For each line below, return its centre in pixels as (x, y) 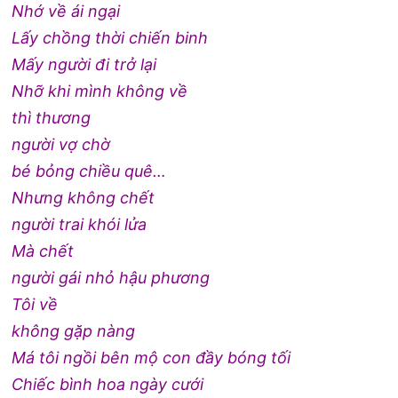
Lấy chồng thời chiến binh (110, 37)
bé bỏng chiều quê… (89, 171)
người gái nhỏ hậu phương (111, 277)
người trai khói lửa (80, 224)
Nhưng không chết (84, 197)
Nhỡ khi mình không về (100, 91)
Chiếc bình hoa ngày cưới (108, 384)
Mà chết (43, 251)
